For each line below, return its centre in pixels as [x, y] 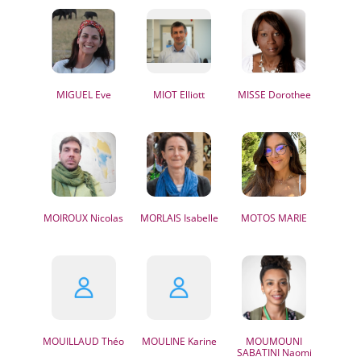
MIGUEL [74, 95]
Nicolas [106, 218]
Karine [201, 341]
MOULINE [163, 341]
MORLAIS [160, 218]
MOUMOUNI [274, 341]
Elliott [191, 95]
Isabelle [199, 218]
